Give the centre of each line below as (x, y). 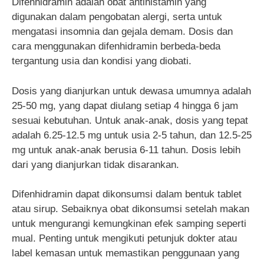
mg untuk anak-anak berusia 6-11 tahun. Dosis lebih (126, 150)
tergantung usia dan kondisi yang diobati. (102, 61)
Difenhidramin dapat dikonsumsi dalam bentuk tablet (127, 194)
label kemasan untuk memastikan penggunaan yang (126, 253)
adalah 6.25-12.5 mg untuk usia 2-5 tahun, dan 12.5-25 (132, 135)
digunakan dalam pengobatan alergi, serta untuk (117, 17)
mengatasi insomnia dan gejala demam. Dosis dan (122, 32)
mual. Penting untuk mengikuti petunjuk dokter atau (124, 239)
